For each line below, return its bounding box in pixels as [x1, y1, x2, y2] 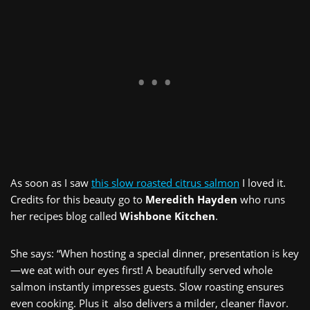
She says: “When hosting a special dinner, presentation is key [10, 246, 299, 260]
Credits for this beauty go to [10, 192, 145, 206]
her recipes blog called [10, 208, 120, 223]
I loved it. [239, 175, 286, 190]
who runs [237, 192, 285, 206]
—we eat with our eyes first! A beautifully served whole [10, 262, 273, 277]
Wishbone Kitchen [120, 208, 215, 223]
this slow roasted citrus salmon [91, 175, 239, 190]
